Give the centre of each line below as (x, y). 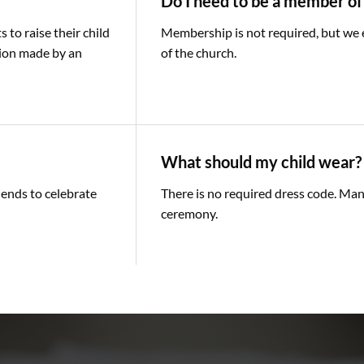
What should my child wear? (261, 161)
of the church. (199, 53)
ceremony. (189, 213)
